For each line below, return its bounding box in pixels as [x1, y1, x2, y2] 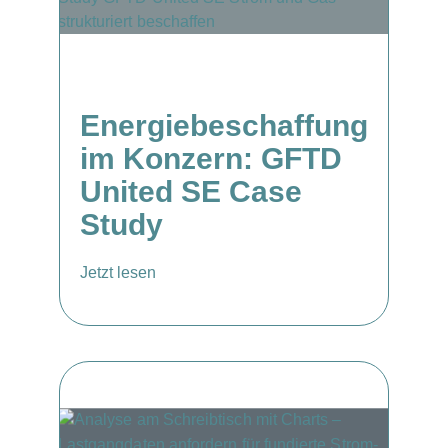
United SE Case [80, 175, 302, 208]
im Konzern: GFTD [80, 142, 342, 175]
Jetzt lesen [80, 264, 156, 281]
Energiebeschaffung [80, 109, 368, 142]
